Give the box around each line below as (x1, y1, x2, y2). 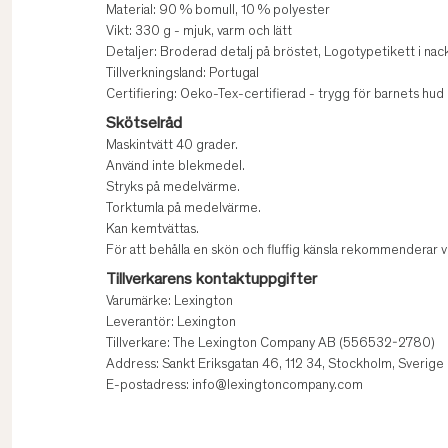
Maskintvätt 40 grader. (106, 139, 238, 154)
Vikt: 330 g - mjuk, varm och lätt (106, 25, 292, 40)
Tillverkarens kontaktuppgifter (106, 272, 317, 289)
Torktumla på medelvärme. (106, 202, 261, 217)
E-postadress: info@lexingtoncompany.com (106, 379, 363, 394)
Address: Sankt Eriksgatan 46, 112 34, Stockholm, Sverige (106, 358, 444, 373)
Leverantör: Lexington (106, 316, 236, 331)
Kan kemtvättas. (106, 223, 199, 238)
